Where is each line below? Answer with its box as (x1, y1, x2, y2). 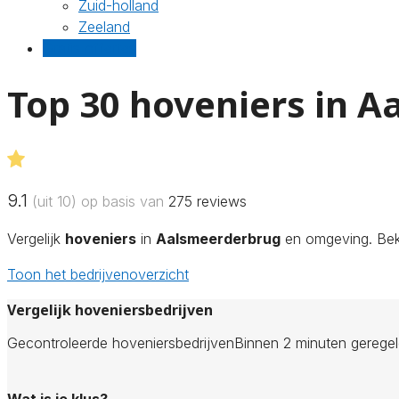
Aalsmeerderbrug (156, 229, 281, 248)
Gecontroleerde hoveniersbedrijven (7, 333, 234, 352)
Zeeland (78, 18, 130, 36)
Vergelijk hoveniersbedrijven (7, 299, 213, 320)
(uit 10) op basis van (28, 191, 168, 210)
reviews (192, 191, 247, 210)
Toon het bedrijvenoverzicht (7, 265, 189, 283)
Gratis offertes (43, 39, 136, 57)
